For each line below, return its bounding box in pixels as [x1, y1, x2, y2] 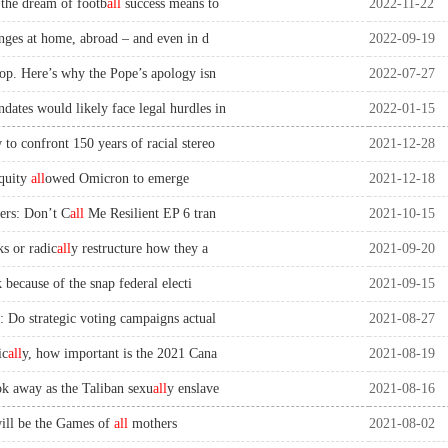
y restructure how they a [71, 241, 208, 256]
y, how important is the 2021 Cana [22, 346, 217, 361]
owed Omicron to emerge [45, 171, 189, 186]
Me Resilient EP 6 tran [84, 206, 216, 221]
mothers [128, 416, 177, 431]
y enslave [167, 381, 219, 396]
